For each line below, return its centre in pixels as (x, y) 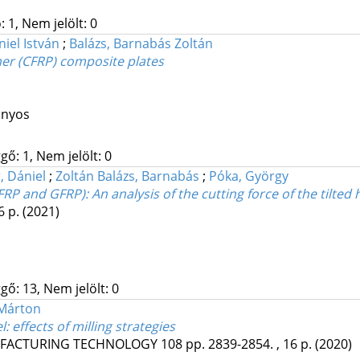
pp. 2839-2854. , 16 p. (250, 344)
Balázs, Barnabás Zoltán (141, 44)
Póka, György (248, 176)
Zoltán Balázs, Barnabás (127, 176)
